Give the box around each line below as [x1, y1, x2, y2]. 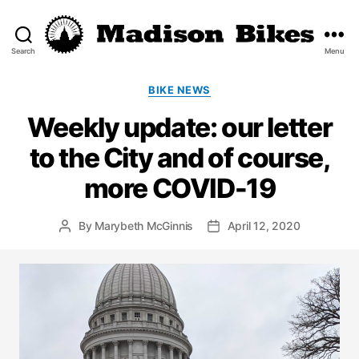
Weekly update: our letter [26, 111, 333, 143]
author [64, 236, 97, 249]
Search [11, 46, 35, 55]
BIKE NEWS [148, 83, 211, 96]
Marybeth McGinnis [95, 220, 193, 233]
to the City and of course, [29, 141, 330, 174]
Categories [179, 79, 246, 95]
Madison [179, 52, 232, 69]
